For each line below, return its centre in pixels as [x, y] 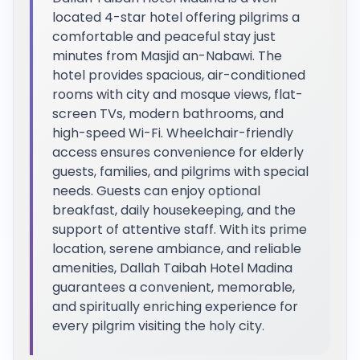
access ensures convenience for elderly [178, 152]
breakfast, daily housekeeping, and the [174, 210]
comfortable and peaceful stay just [164, 36]
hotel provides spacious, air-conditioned [179, 75]
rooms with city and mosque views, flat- [178, 94]
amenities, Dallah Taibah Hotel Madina [172, 268]
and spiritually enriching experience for [175, 306]
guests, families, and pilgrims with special [180, 171]
